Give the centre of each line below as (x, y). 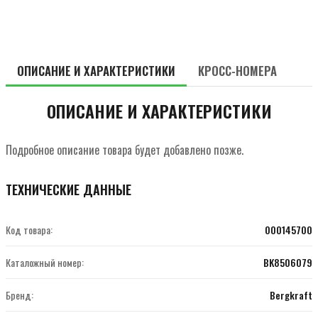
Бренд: (20, 295)
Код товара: (29, 229)
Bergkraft (291, 295)
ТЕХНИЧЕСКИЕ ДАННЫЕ (68, 189)
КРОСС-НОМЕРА (237, 71)
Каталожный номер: (45, 262)
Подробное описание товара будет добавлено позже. (125, 149)
